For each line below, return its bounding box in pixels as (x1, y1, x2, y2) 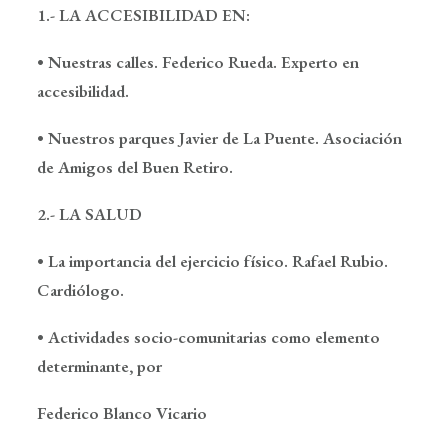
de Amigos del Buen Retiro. (37, 156, 233, 178)
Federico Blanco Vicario (37, 402, 207, 424)
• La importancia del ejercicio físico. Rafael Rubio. (37, 250, 388, 272)
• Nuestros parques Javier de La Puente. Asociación (37, 127, 402, 149)
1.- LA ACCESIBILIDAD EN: (37, 4, 250, 26)
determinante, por (37, 355, 162, 377)
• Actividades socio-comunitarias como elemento (37, 326, 380, 348)
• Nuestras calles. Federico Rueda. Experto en (37, 51, 359, 73)
